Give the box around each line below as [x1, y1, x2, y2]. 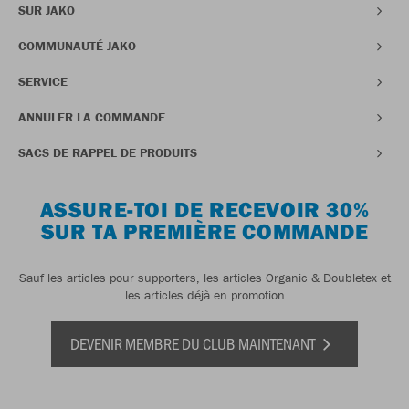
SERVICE [18, 73, 68, 90]
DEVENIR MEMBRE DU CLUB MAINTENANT [70, 332, 318, 355]
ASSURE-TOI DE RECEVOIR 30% [39, 195, 370, 224]
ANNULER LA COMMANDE [18, 109, 165, 126]
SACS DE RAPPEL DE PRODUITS [18, 144, 197, 162]
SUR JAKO [18, 2, 75, 19]
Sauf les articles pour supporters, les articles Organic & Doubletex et [18, 269, 391, 287]
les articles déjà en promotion [124, 287, 285, 304]
